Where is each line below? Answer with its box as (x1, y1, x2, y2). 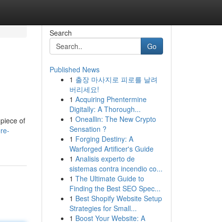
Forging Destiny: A (75, 134, 133, 144)
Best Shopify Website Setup (75, 193, 162, 203)
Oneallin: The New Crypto (75, 114, 156, 124)
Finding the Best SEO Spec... (69, 183, 161, 193)
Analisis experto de (75, 154, 135, 164)
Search (49, 28, 72, 38)
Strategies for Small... (69, 203, 137, 213)
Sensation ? (69, 124, 107, 134)
